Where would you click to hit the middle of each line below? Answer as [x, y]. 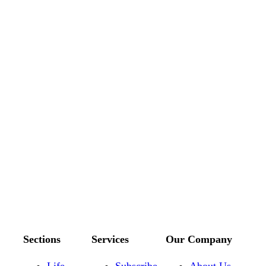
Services [110, 239]
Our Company [199, 239]
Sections [42, 239]
